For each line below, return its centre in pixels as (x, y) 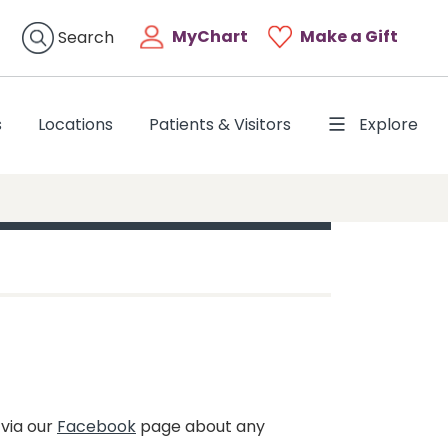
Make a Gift (349, 37)
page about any (200, 426)
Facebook (96, 426)
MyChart (210, 37)
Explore (388, 125)
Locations (75, 125)
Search (86, 37)
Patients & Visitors (220, 125)
